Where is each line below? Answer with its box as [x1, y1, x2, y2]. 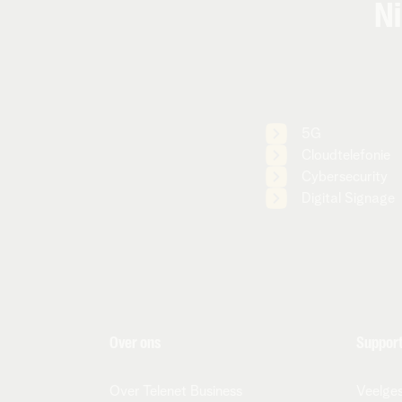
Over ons [109, 334, 161, 352]
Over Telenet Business [109, 384, 242, 398]
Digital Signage [301, 191, 395, 205]
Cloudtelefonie [301, 148, 390, 162]
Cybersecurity [301, 170, 388, 184]
